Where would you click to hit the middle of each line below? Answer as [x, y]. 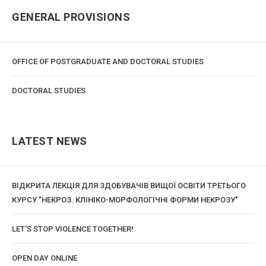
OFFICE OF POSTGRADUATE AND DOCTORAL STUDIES [108, 61]
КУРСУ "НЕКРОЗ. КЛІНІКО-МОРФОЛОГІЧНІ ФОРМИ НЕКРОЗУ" [125, 199]
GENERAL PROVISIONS [71, 17]
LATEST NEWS [50, 141]
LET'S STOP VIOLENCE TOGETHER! [73, 229]
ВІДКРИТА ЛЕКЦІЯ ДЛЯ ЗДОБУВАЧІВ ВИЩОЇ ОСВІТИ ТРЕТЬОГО [129, 185]
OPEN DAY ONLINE [45, 258]
